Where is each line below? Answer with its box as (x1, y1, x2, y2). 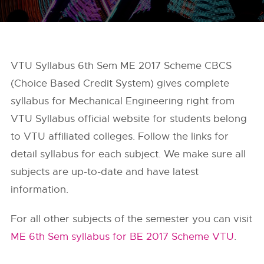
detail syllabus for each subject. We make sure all (11, 148, 246, 160)
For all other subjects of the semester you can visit (11, 213, 253, 225)
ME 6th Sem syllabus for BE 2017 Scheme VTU (11, 230, 235, 243)
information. (11, 183, 69, 196)
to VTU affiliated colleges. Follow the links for (11, 130, 229, 143)
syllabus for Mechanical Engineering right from (11, 95, 235, 107)
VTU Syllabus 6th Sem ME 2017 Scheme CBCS (11, 60, 232, 72)
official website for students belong (75, 113, 247, 125)
